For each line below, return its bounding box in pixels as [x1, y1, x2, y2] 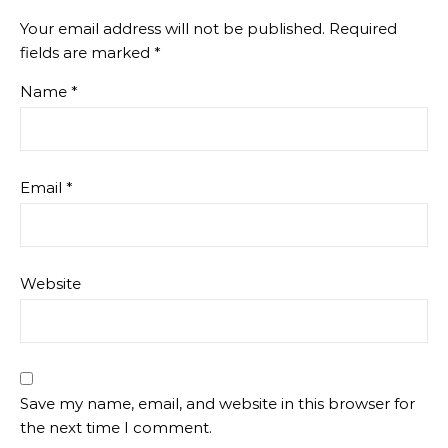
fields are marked [20, 43, 154, 62]
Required [329, 19, 397, 38]
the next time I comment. [20, 418, 212, 437]
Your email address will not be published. [20, 19, 325, 38]
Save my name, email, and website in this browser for [20, 394, 415, 413]
